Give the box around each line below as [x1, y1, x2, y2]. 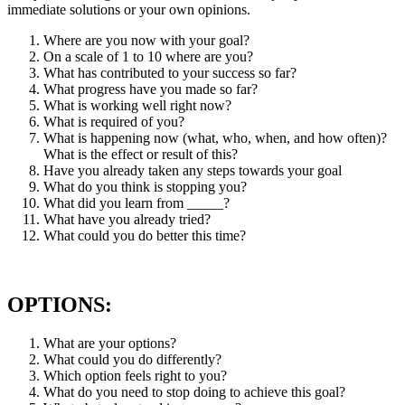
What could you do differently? [43, 352, 221, 368]
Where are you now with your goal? [43, 33, 250, 49]
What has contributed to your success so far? [43, 65, 297, 81]
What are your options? [43, 335, 176, 352]
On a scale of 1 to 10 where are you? [43, 49, 253, 65]
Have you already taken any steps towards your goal [43, 163, 342, 179]
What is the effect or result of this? [43, 146, 238, 163]
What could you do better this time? [43, 228, 246, 244]
